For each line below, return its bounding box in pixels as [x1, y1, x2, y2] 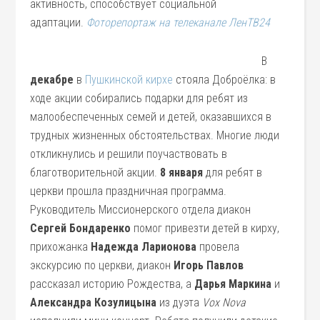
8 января [160, 166, 204, 179]
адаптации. [30, 16, 87, 29]
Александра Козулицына [30, 296, 157, 309]
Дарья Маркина [194, 277, 275, 291]
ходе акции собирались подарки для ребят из [30, 91, 249, 105]
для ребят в [203, 166, 263, 179]
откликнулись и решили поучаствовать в [30, 147, 228, 161]
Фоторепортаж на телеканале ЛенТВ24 [86, 16, 271, 29]
